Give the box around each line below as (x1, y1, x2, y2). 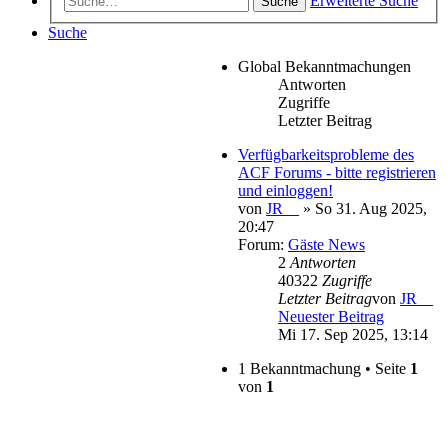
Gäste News (288, 236, 365, 254)
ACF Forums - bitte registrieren (238, 164, 436, 182)
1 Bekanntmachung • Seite (238, 360, 410, 378)
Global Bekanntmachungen (238, 58, 411, 76)
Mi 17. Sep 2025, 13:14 (278, 326, 428, 344)
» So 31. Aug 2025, (299, 200, 427, 218)
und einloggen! (238, 182, 333, 200)
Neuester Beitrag (278, 308, 384, 326)
